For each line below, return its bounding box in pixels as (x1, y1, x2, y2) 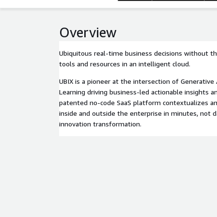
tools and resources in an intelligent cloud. (59, 60, 190, 68)
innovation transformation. (59, 120, 141, 128)
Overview (59, 24, 117, 40)
